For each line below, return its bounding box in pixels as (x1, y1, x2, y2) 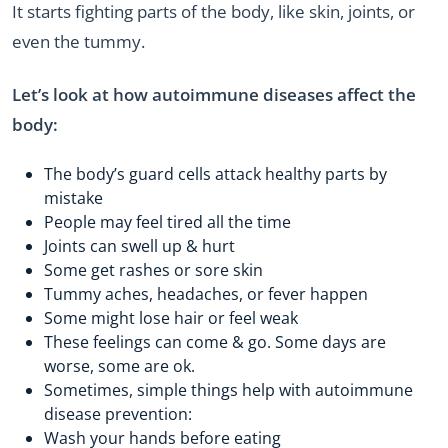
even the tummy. (12, 30, 145, 54)
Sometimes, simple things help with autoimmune (44, 379, 413, 402)
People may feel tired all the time (44, 211, 291, 234)
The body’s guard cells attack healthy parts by (44, 163, 387, 186)
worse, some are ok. (44, 355, 195, 378)
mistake (44, 187, 103, 210)
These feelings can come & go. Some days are (44, 331, 386, 354)
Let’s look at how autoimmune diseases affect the (12, 82, 416, 106)
